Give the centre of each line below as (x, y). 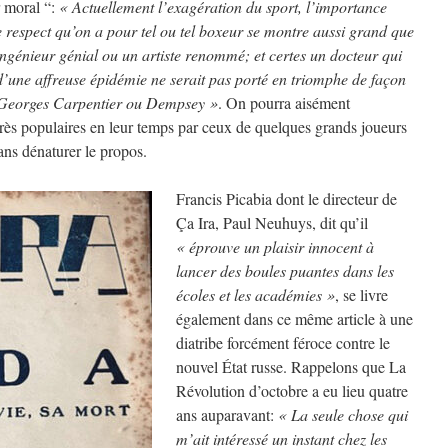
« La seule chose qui (343, 414)
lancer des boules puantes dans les (285, 270)
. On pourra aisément (284, 102)
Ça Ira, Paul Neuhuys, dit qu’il (272, 222)
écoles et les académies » (255, 294)
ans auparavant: (227, 414)
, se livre (361, 294)
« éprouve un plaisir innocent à (275, 246)
